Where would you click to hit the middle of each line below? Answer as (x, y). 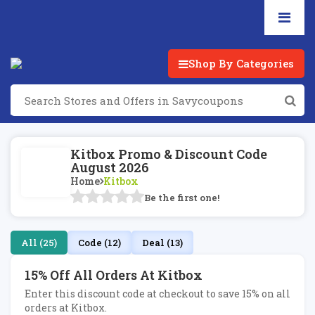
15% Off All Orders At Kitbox (114, 275)
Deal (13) (162, 243)
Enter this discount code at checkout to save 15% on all (157, 294)
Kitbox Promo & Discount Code (169, 154)
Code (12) (99, 243)
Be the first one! (182, 197)
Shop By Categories (241, 63)
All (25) (39, 243)
